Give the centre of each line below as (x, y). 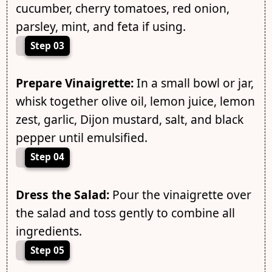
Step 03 (47, 46)
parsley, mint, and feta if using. (100, 26)
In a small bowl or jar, (193, 83)
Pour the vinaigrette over (180, 194)
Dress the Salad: (62, 194)
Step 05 (47, 250)
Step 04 (47, 157)
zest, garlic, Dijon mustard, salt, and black (129, 120)
